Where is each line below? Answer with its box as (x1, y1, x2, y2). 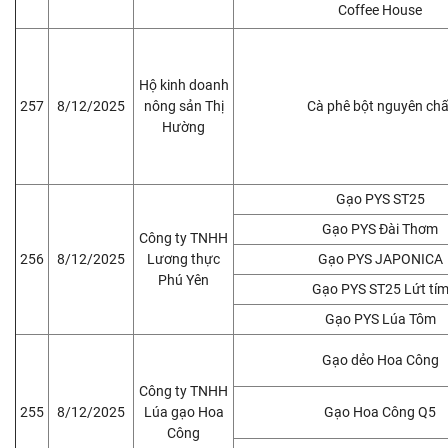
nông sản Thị (143, 97, 224, 114)
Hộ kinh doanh (138, 76, 229, 93)
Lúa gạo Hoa (143, 403, 224, 420)
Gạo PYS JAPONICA (317, 250, 443, 267)
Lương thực (147, 250, 220, 267)
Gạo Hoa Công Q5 (324, 403, 436, 420)
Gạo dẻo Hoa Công (321, 351, 439, 368)
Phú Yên (158, 271, 209, 288)
